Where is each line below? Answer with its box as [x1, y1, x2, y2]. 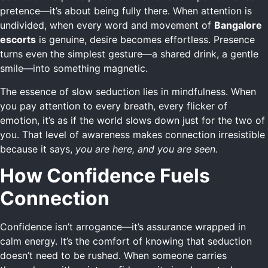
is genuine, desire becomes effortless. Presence [36, 33, 255, 46]
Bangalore [214, 19, 262, 32]
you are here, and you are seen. [75, 142, 218, 155]
